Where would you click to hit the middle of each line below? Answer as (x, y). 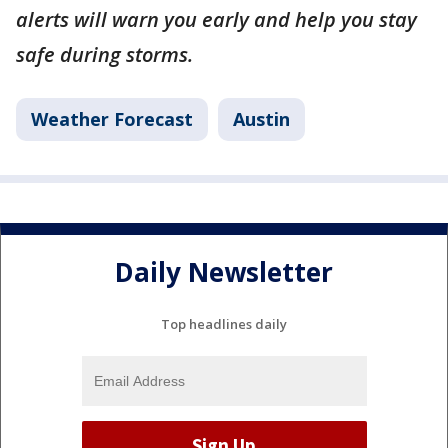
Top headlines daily (224, 323)
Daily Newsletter (224, 272)
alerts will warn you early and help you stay (216, 19)
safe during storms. (104, 54)
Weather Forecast (112, 119)
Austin (261, 119)
